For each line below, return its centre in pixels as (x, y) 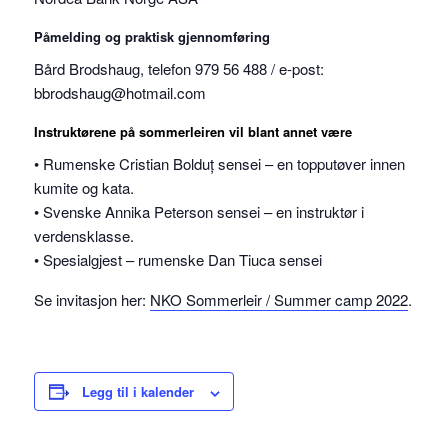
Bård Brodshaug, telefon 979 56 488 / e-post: (179, 68)
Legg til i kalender (137, 392)
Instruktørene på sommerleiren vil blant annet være (193, 131)
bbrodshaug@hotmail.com (120, 92)
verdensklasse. (84, 236)
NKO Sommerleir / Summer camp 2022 (279, 300)
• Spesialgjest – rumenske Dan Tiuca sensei (178, 260)
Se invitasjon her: (92, 300)
